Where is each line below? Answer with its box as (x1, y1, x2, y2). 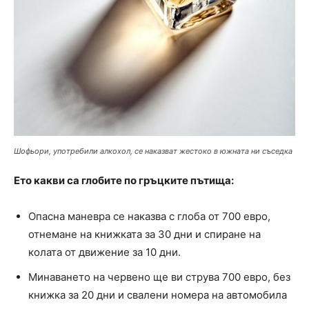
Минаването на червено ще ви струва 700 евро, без (28, 270, 290, 284)
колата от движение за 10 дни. (28, 246, 181, 259)
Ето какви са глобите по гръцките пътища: (14, 174, 234, 188)
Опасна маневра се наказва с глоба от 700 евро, (28, 210, 270, 223)
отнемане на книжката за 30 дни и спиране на (28, 228, 261, 241)
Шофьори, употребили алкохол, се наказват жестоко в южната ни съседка (14, 146, 292, 157)
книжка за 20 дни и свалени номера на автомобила (28, 288, 287, 302)
